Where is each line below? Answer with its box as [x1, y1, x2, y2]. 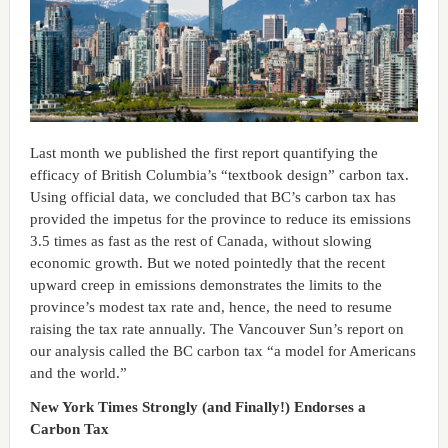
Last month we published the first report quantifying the [29, 144, 378, 161]
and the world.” [29, 364, 127, 381]
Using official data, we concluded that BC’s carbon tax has [29, 188, 396, 205]
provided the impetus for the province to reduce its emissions [29, 210, 411, 227]
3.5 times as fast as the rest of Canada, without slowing [29, 232, 372, 249]
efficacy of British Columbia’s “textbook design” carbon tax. [29, 166, 409, 183]
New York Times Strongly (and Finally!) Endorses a [29, 398, 366, 415]
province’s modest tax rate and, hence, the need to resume [29, 298, 392, 315]
